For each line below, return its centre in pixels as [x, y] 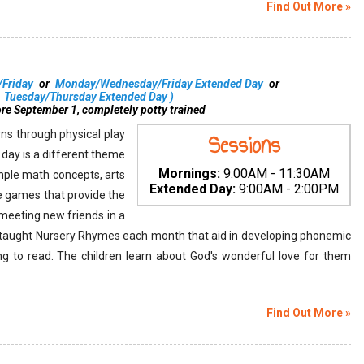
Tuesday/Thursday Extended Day [86, 97]
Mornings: [189, 173]
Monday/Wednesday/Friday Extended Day [159, 84]
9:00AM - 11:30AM [275, 173]
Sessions [244, 145]
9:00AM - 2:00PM [287, 189]
